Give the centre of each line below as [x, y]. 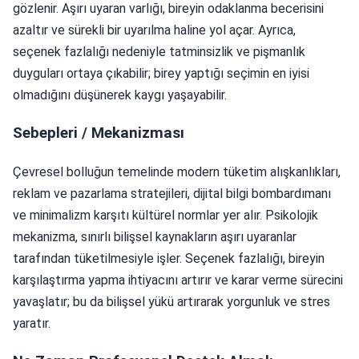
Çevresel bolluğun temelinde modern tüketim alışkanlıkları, [177, 171]
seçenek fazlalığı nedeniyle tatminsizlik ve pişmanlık [159, 52]
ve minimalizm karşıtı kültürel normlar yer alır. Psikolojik [165, 215]
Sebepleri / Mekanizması [99, 133]
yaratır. [32, 323]
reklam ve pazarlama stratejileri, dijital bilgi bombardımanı [172, 193]
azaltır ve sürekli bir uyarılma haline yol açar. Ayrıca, [154, 30]
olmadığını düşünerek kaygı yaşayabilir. [120, 95]
